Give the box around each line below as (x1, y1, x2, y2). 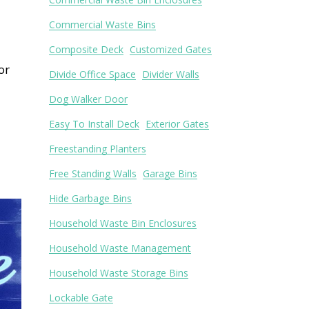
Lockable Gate (49, 291, 113, 304)
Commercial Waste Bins (49, 18, 156, 31)
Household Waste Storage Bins (49, 266, 188, 279)
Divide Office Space (49, 68, 136, 81)
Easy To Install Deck (49, 117, 139, 130)
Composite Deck (49, 43, 123, 56)
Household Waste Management (49, 241, 191, 255)
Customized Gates (130, 43, 212, 56)
